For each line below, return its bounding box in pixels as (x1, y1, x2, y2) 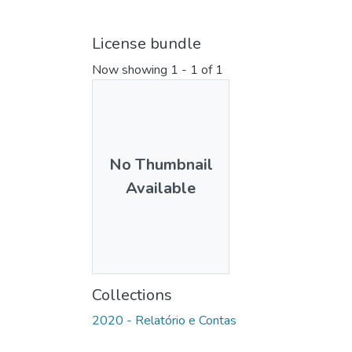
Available (126, 178, 196, 199)
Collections (92, 284, 172, 306)
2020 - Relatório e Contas (92, 311, 236, 329)
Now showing (92, 61, 170, 79)
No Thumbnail (108, 154, 213, 175)
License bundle (92, 33, 201, 55)
